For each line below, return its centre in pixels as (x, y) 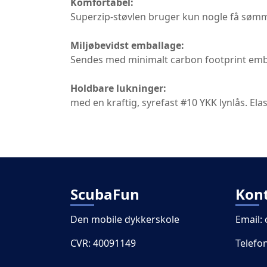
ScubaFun (105, 194)
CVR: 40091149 (103, 243)
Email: (250, 219)
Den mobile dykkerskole (125, 219)
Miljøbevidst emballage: (127, 45)
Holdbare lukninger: (118, 88)
